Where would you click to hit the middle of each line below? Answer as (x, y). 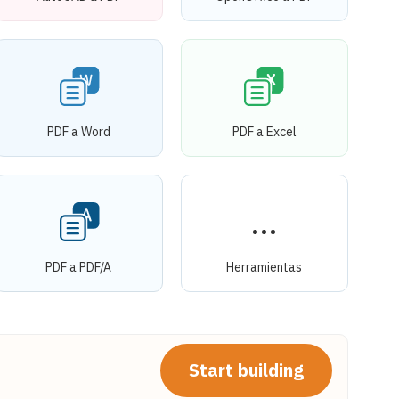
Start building (246, 370)
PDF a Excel (264, 131)
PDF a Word (78, 131)
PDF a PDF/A (79, 267)
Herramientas (265, 267)
